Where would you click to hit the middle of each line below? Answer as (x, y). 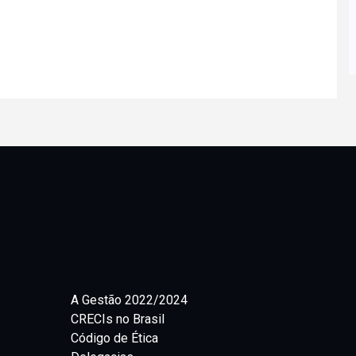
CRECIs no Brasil (118, 319)
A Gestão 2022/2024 (129, 300)
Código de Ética (114, 338)
